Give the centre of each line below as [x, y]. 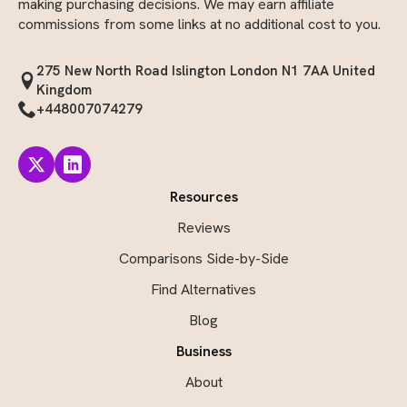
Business [203, 351]
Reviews [203, 227]
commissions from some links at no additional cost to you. [199, 24]
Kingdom [64, 89]
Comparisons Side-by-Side [203, 258]
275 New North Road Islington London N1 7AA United [206, 70]
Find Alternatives [203, 289]
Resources [203, 196]
